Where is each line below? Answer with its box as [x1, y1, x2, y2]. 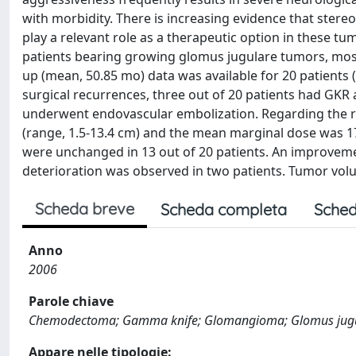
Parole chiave [29, 292, 114, 310]
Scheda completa [161, 199, 287, 219]
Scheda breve [35, 199, 134, 219]
